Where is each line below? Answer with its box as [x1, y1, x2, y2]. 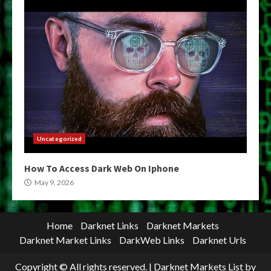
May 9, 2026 [33, 177, 74, 187]
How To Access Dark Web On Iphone [24, 162, 179, 174]
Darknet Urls [192, 233, 246, 246]
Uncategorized [37, 134, 82, 142]
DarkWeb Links [119, 233, 184, 246]
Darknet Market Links [19, 233, 111, 246]
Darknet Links [80, 219, 139, 231]
